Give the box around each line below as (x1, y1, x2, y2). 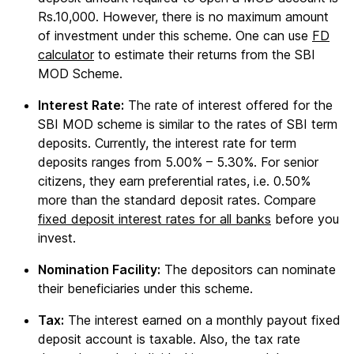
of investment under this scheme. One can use (38, 28, 312, 43)
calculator (38, 47, 94, 62)
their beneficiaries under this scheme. (38, 281, 253, 296)
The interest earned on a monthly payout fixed (64, 312, 341, 328)
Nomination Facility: (38, 262, 160, 277)
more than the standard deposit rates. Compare (38, 192, 316, 208)
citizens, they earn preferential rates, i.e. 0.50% (38, 173, 311, 189)
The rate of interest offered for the (124, 97, 333, 113)
